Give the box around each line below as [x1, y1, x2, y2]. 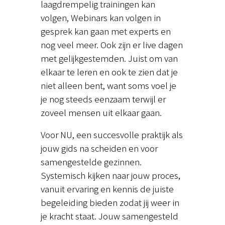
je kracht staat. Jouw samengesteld [40, 209, 178, 222]
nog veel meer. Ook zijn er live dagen [40, 38, 183, 51]
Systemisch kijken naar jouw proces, [40, 169, 180, 182]
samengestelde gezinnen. [40, 155, 142, 168]
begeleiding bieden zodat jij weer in [40, 196, 179, 209]
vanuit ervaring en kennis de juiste [40, 182, 174, 195]
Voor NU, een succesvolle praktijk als [40, 128, 183, 141]
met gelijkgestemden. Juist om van [40, 52, 178, 65]
